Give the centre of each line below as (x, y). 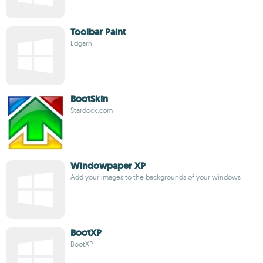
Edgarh (81, 43)
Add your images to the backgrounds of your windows (156, 177)
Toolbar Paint (98, 32)
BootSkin (89, 99)
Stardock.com (92, 110)
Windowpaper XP (108, 166)
